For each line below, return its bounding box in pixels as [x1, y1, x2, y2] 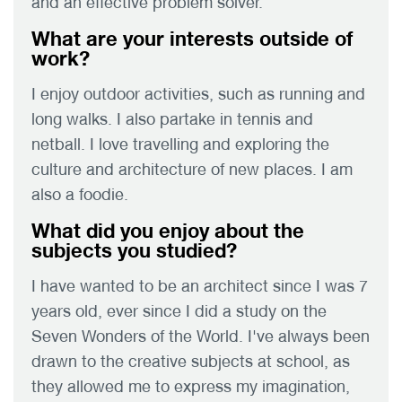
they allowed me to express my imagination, [31, 376, 350, 396]
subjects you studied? [31, 238, 237, 262]
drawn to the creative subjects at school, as [31, 351, 350, 371]
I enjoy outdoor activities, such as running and [31, 83, 365, 103]
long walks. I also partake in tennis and [31, 109, 313, 128]
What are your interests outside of [31, 26, 353, 50]
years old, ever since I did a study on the [31, 301, 327, 320]
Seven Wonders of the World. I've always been [31, 326, 370, 345]
